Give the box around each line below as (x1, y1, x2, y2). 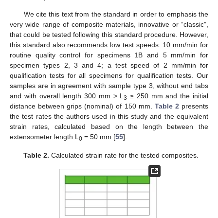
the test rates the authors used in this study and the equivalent (10, 112, 208, 120)
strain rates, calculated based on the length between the (10, 122, 208, 130)
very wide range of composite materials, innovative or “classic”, (10, 20, 208, 28)
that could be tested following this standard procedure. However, (10, 30, 208, 38)
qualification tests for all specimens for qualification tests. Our (10, 71, 208, 79)
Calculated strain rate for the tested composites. (49, 151, 199, 159)
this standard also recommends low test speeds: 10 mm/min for (10, 40, 208, 49)
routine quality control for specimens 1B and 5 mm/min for (10, 51, 208, 59)
